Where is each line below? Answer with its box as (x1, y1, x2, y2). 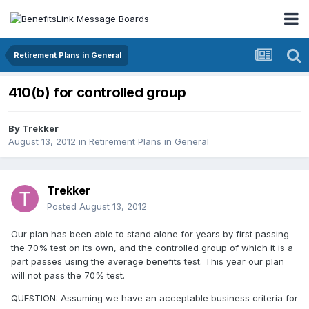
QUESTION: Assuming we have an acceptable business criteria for (11, 292, 298, 304)
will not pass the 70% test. (11, 270, 125, 281)
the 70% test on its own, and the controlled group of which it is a (11, 242, 293, 254)
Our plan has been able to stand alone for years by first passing (11, 228, 289, 240)
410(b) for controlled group (8, 84, 186, 101)
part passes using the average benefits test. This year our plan (11, 256, 284, 268)
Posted (47, 201, 79, 212)
